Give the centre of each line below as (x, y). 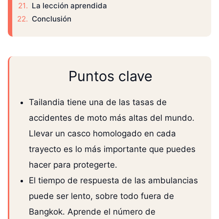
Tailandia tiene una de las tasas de (98, 102)
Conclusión (52, 19)
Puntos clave (110, 76)
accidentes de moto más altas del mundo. (112, 118)
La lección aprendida (69, 6)
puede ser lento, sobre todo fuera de (101, 196)
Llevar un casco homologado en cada (102, 133)
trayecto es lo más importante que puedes (112, 149)
